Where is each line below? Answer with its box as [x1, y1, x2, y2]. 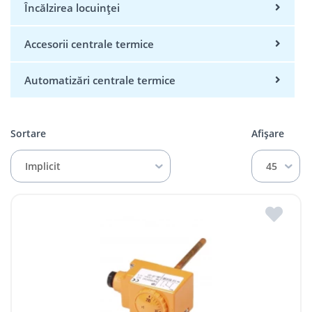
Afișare [251, 127, 284, 141]
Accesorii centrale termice [24, 37, 154, 52]
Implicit [25, 159, 61, 173]
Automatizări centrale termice [24, 73, 175, 88]
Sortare [10, 127, 46, 141]
